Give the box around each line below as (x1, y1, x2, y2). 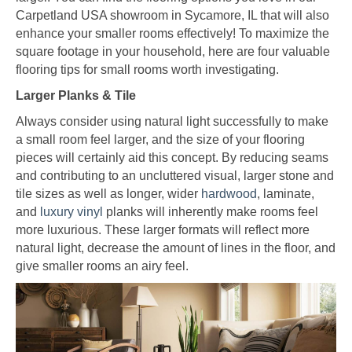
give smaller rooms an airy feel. (16, 258, 189, 273)
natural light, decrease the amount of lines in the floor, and (16, 240, 335, 255)
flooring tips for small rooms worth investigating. (16, 62, 279, 76)
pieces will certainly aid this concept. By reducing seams (16, 150, 328, 164)
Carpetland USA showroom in (16, 8, 185, 22)
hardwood (201, 186, 257, 200)
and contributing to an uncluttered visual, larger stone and (16, 168, 334, 182)
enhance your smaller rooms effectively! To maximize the (16, 26, 329, 40)
